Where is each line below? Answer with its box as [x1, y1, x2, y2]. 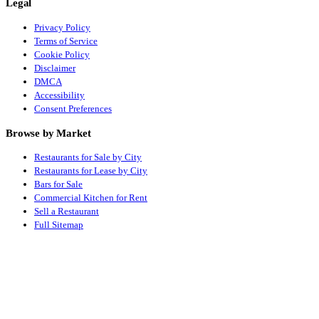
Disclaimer [34, 62, 75, 73]
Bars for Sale [34, 178, 83, 189]
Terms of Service [34, 35, 98, 46]
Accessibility [34, 89, 85, 100]
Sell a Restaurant [34, 205, 99, 216]
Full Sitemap [34, 219, 83, 230]
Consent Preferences [34, 103, 112, 114]
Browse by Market [6, 126, 91, 139]
